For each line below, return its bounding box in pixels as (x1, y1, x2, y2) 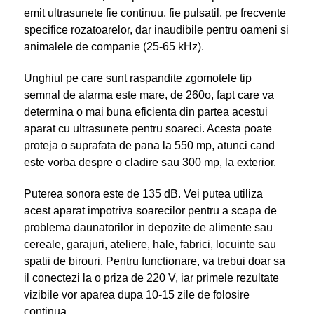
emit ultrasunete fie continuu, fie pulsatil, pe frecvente (23, 6, 286, 19)
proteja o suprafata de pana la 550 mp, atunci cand (23, 139, 275, 151)
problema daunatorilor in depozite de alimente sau (23, 221, 273, 233)
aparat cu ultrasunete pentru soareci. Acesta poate (23, 122, 272, 135)
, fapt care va (210, 88, 274, 101)
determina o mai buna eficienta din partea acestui (23, 105, 268, 118)
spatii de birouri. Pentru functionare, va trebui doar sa (23, 254, 285, 267)
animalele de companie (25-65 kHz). (23, 40, 204, 53)
